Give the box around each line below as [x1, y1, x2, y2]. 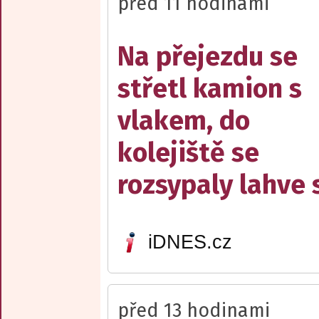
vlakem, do [117, 105, 250, 137]
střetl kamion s [117, 73, 302, 105]
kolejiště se [117, 137, 259, 169]
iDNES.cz [147, 231, 232, 253]
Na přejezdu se [117, 41, 298, 73]
